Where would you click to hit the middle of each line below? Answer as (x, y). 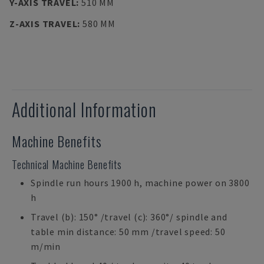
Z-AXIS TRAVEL (44, 24)
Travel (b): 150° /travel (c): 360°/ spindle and (129, 217)
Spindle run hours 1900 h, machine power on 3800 (140, 183)
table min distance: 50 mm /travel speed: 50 (128, 232)
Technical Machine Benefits (67, 164)
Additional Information (84, 109)
